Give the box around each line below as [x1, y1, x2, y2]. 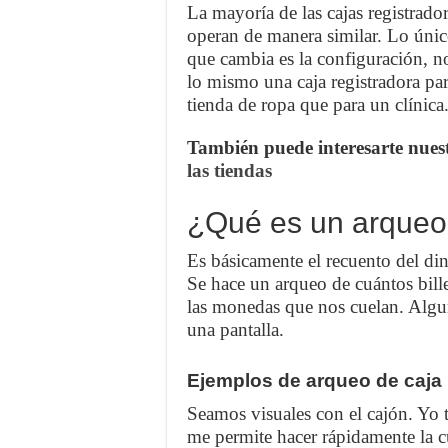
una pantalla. [187, 319, 284, 341]
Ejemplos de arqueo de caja [187, 370, 442, 392]
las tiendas [187, 160, 272, 182]
